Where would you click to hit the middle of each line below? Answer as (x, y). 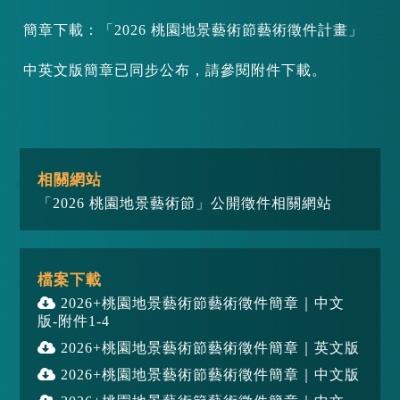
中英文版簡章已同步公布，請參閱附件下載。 (175, 70)
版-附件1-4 (74, 321)
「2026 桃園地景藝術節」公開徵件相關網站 (185, 203)
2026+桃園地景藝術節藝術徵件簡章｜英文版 (208, 348)
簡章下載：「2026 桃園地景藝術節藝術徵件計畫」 (194, 30)
